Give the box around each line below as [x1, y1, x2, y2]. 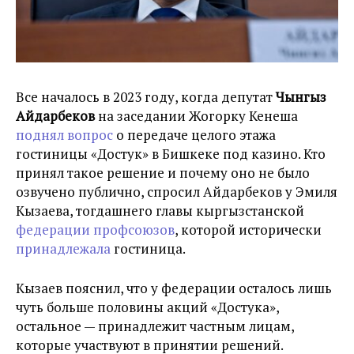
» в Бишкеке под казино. [142, 144, 300, 163]
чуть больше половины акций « [16, 297, 217, 316]
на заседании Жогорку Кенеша [95, 106, 298, 125]
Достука [217, 297, 269, 316]
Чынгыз [276, 87, 326, 106]
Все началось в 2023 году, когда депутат [16, 87, 276, 106]
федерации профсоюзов [16, 220, 175, 239]
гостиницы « [16, 144, 97, 163]
